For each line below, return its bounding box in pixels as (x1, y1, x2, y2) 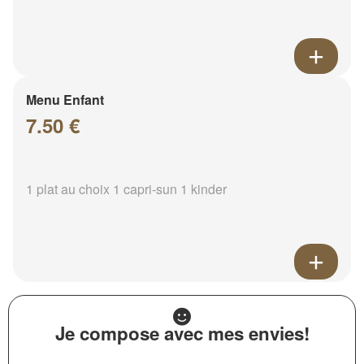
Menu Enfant (26, 90, 104, 110)
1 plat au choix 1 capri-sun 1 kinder (26, 180, 227, 199)
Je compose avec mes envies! (54, 320, 310, 347)
